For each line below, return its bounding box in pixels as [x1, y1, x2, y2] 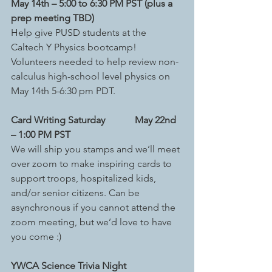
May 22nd [132, 114, 178, 126]
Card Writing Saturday [11, 114, 105, 126]
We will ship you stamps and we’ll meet [11, 143, 182, 155]
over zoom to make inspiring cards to [11, 158, 174, 169]
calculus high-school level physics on [11, 70, 172, 82]
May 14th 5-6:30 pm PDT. [11, 85, 115, 97]
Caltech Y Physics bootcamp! [11, 41, 139, 53]
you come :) [11, 231, 61, 242]
